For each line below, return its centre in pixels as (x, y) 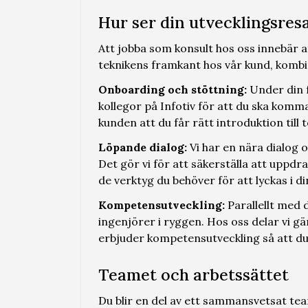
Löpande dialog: (143, 147)
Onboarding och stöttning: (173, 89)
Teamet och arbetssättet (194, 275)
